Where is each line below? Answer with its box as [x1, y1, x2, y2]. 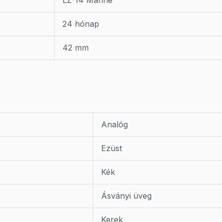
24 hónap [62, 19, 99, 29]
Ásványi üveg [101, 191, 152, 201]
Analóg [101, 119, 128, 130]
